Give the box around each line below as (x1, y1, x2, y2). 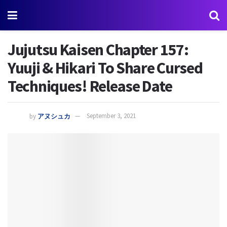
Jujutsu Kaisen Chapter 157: (8, 40, 188, 60)
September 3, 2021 (87, 111, 136, 121)
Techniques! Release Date (8, 76, 172, 96)
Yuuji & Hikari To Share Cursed (8, 58, 203, 78)
